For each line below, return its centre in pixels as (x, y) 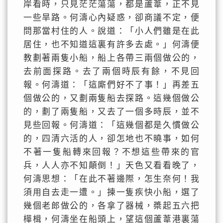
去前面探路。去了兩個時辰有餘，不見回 (111, 71)
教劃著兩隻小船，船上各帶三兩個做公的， (111, 58)
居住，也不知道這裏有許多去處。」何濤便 (111, 45)
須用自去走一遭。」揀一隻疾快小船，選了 (111, 192)
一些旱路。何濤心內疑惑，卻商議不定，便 (111, 18)
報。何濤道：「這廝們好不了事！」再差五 (111, 85)
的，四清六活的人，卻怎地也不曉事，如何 (111, 139)
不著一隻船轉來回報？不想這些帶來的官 (111, 152)
